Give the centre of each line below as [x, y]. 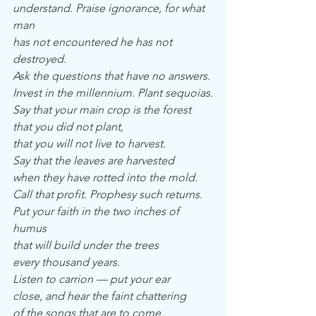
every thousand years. [66, 262]
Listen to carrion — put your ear [91, 279]
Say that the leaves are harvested [93, 160]
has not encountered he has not [94, 42]
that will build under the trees [86, 245]
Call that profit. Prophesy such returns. [108, 194]
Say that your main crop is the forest [102, 110]
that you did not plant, [68, 127]
